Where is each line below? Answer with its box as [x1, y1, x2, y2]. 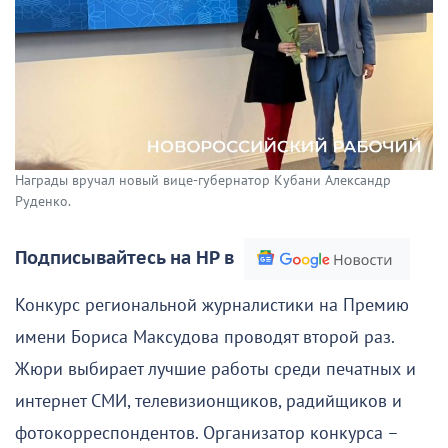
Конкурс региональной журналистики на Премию [15, 295, 409, 317]
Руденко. [15, 193, 71, 211]
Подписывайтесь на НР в [15, 248, 234, 270]
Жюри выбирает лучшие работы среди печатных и [15, 359, 416, 381]
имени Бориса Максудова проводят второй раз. [15, 327, 394, 349]
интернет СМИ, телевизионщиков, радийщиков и [15, 391, 402, 413]
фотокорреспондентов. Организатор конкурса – [15, 423, 398, 445]
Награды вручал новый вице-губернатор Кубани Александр [15, 172, 391, 190]
